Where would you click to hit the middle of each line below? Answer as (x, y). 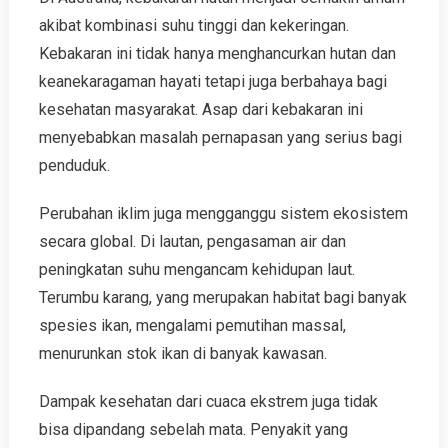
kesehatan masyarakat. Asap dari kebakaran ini (200, 109)
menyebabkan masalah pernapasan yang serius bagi (220, 137)
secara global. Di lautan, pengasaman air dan (192, 241)
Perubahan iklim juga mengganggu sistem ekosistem (223, 213)
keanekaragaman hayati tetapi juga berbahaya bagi (212, 81)
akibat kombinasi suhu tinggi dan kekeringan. (193, 25)
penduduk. (74, 165)
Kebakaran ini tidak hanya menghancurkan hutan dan (217, 53)
